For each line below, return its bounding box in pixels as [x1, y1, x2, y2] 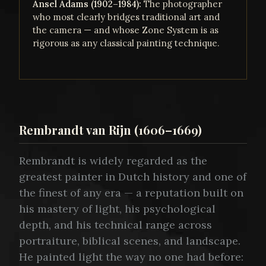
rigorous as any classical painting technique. [33, 37, 220, 49]
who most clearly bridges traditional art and [33, 11, 220, 23]
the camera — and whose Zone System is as [33, 24, 218, 36]
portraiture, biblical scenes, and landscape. [19, 233, 240, 248]
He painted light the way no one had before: [19, 249, 243, 264]
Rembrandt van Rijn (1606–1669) [19, 121, 202, 138]
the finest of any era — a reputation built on [19, 185, 243, 199]
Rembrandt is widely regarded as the [19, 153, 207, 167]
